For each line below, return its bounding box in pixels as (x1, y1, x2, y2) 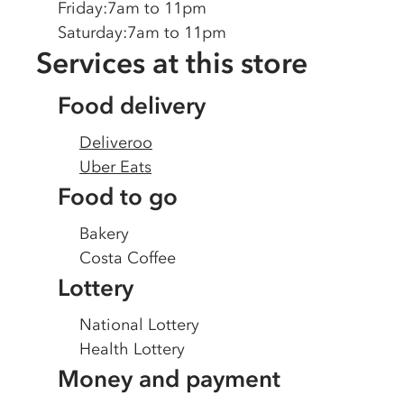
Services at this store (36, 45, 308, 80)
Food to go (58, 182, 178, 211)
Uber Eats (79, 157, 151, 177)
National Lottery (79, 315, 199, 335)
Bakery (79, 224, 129, 243)
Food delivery (58, 91, 206, 120)
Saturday (58, 23, 123, 42)
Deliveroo (79, 133, 152, 152)
